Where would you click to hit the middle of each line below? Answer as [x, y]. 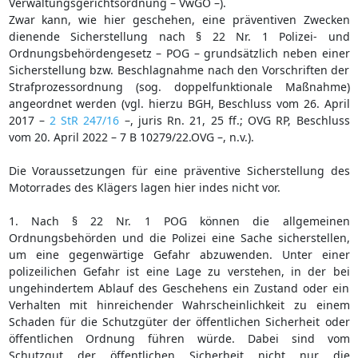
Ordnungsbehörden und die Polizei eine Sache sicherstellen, [179, 237]
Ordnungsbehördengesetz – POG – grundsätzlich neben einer [179, 53]
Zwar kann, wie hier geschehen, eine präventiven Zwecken [179, 19]
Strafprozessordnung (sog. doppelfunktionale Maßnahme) [179, 86]
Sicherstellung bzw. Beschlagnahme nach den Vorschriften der [179, 70]
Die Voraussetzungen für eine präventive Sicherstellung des [179, 170]
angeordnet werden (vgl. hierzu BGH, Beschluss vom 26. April [179, 103]
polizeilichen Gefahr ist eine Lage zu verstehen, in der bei [179, 271]
